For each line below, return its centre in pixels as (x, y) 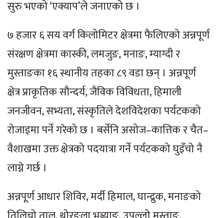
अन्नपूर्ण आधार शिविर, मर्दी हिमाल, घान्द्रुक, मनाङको (104, 197)
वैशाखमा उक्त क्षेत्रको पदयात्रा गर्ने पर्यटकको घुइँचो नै (105, 149)
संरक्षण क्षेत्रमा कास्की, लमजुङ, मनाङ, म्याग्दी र (94, 54)
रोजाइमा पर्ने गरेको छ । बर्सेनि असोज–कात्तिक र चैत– (108, 130)
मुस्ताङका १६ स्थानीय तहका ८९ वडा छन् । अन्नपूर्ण (102, 73)
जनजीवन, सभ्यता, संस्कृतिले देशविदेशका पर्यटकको (104, 111)
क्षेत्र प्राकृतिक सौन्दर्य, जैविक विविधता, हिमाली (94, 92)
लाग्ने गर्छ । (27, 168)
